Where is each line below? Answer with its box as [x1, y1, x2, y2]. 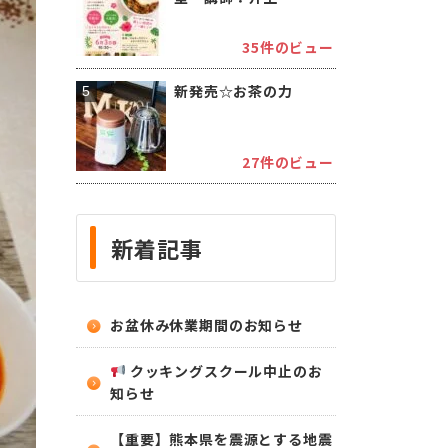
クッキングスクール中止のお [125, 361, 323, 381]
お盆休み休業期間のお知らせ [110, 315, 303, 335]
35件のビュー [242, 37, 334, 57]
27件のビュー [242, 152, 334, 172]
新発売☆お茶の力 [174, 81, 293, 101]
